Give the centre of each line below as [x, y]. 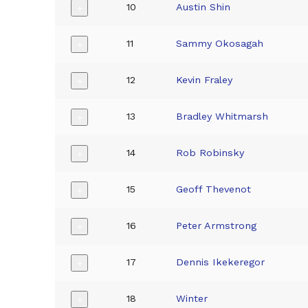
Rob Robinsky [210, 153]
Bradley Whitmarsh [222, 117]
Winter [192, 299]
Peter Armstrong [217, 226]
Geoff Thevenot [214, 189]
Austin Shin [203, 7]
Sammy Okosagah [220, 44]
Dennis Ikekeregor [221, 262]
